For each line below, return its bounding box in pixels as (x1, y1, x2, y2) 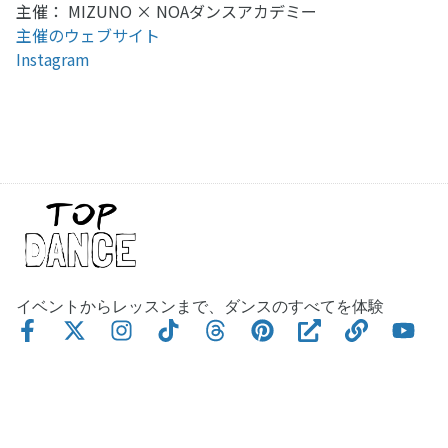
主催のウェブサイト (16, 23, 160, 48)
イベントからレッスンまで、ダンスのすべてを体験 (16, 294, 384, 318)
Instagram (16, 47, 90, 72)
